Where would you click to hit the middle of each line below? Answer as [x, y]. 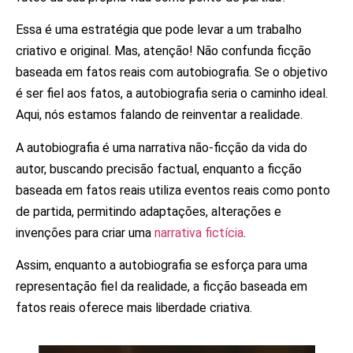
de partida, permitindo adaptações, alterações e [149, 211]
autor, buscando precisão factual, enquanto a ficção [159, 169]
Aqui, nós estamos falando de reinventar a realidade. [159, 115]
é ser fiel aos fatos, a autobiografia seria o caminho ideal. [172, 94]
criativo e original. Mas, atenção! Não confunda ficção [163, 51]
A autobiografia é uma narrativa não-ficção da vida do [162, 147]
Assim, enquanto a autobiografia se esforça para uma [162, 266]
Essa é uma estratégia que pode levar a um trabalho [159, 30]
